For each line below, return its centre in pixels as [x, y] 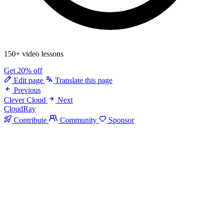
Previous [27, 90]
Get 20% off [23, 70]
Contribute [30, 120]
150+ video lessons [34, 54]
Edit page [28, 80]
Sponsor [121, 120]
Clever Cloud [25, 100]
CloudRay [20, 109]
